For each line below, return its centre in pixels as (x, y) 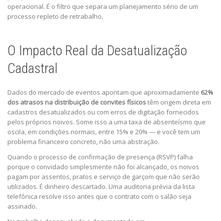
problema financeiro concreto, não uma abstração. (83, 142)
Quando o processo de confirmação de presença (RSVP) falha (100, 157)
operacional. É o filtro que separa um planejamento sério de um (103, 7)
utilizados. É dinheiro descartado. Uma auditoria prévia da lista (101, 187)
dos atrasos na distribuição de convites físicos (77, 102)
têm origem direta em (179, 102)
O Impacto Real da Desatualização (97, 51)
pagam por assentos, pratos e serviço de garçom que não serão (104, 177)
